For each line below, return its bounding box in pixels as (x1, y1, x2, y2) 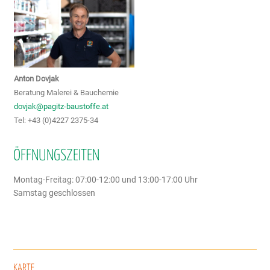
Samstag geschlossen (13, 188, 96, 198)
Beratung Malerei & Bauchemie (14, 87, 119, 97)
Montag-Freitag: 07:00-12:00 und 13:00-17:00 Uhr (13, 175, 198, 185)
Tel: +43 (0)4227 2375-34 (14, 115, 99, 125)
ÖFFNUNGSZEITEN (13, 148, 100, 163)
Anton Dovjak (14, 74, 60, 83)
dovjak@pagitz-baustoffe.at (14, 101, 109, 111)
